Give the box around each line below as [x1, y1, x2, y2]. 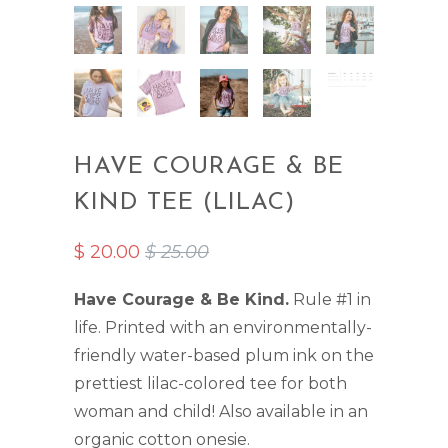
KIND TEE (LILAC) [74, 190, 295, 215]
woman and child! [74, 401, 219, 421]
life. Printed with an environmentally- [74, 317, 372, 337]
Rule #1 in [293, 289, 371, 309]
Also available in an [219, 401, 368, 421]
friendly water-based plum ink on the [74, 345, 374, 365]
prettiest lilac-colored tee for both [74, 373, 347, 393]
